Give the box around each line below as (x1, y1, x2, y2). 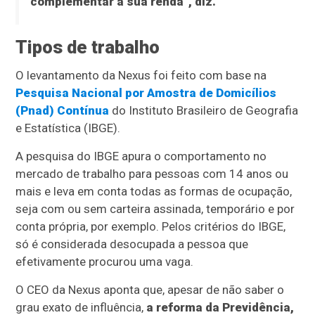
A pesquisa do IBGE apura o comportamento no (15, 149, 267, 164)
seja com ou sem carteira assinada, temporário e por (15, 202, 295, 217)
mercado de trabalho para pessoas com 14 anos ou (15, 167, 289, 181)
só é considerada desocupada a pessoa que (15, 237, 249, 252)
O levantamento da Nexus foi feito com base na (15, 68, 267, 83)
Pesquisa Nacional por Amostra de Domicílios (15, 86, 277, 101)
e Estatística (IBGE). (15, 121, 121, 136)
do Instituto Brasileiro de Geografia (109, 103, 299, 118)
